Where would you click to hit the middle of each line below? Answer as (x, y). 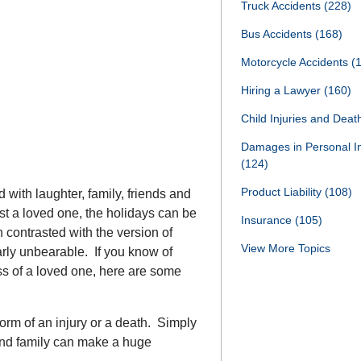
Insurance (268, 220)
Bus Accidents (278, 34)
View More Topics (286, 248)
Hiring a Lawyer (282, 90)
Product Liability (283, 192)
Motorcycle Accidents (296, 62)
